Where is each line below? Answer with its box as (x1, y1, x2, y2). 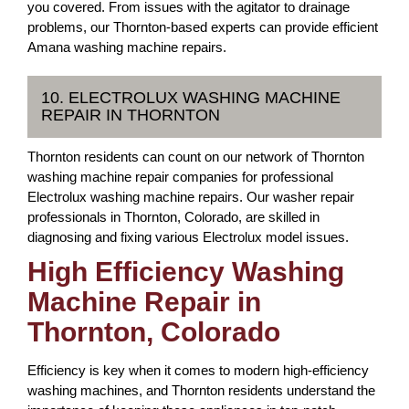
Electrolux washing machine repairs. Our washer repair (27, 189, 354, 204)
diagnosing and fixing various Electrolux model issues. (27, 229, 349, 245)
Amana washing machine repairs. (27, 39, 226, 55)
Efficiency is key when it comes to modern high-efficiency (27, 362, 369, 378)
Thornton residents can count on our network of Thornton (27, 149, 364, 164)
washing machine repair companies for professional (27, 169, 333, 184)
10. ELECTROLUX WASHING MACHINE (41, 89, 341, 107)
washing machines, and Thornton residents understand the (27, 383, 375, 398)
